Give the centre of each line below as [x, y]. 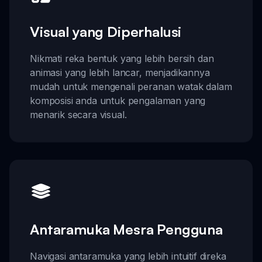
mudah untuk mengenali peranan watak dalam [131, 87]
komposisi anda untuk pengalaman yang [118, 101]
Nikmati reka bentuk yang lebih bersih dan [122, 59]
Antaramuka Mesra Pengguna [126, 230]
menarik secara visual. [78, 115]
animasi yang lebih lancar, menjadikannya [120, 73]
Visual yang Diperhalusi [106, 32]
